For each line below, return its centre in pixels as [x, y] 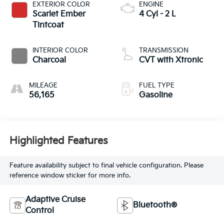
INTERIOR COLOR [60, 50]
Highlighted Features [58, 141]
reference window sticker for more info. [70, 175]
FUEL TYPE [157, 85]
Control [39, 210]
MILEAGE [43, 85]
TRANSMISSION [164, 50]
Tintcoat [48, 25]
